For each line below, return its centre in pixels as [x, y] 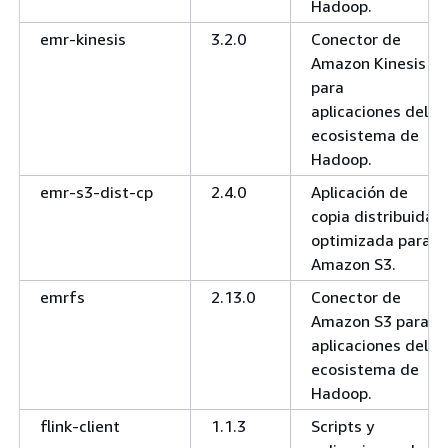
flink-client [80, 425]
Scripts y [342, 425]
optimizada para [371, 239]
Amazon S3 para [370, 320]
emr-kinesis [83, 38]
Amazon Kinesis [368, 62]
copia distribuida [372, 215]
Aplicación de [359, 191]
